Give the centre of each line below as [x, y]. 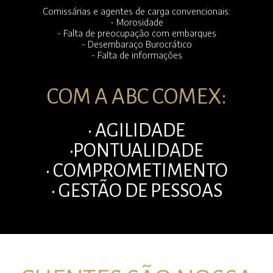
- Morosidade [136, 22]
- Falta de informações [136, 55]
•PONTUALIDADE [136, 151]
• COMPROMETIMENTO [136, 171]
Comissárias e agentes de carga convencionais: [136, 11]
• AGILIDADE [136, 131]
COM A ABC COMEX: [136, 97]
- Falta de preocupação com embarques [136, 33]
